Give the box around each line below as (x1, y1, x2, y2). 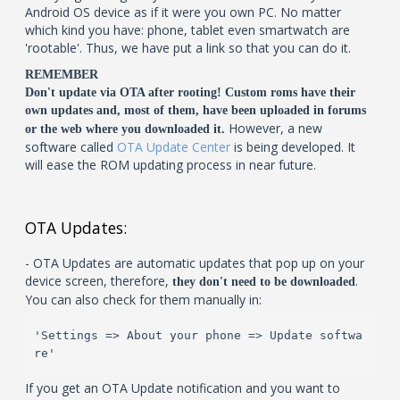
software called (25, 138, 118, 155)
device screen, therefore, (25, 272, 173, 289)
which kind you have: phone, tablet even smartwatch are (25, 21, 351, 38)
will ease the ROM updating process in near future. (25, 156, 317, 173)
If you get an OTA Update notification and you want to (25, 379, 341, 396)
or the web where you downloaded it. (25, 122, 226, 136)
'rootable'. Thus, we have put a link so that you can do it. (25, 39, 352, 56)
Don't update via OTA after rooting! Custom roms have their (25, 86, 356, 99)
